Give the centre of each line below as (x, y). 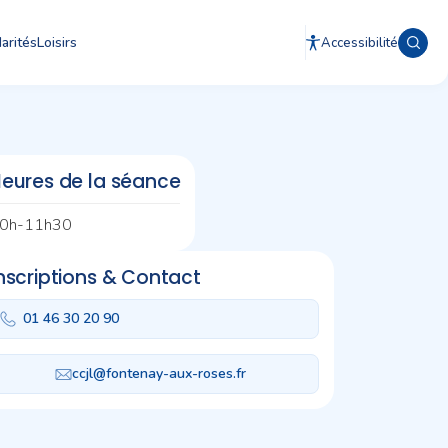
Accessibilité (359, 42)
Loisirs (57, 42)
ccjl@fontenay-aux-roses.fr (159, 373)
